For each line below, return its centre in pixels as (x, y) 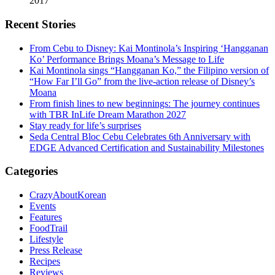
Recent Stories (40, 24)
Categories (31, 171)
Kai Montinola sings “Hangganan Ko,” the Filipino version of (149, 70)
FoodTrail (48, 228)
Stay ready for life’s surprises (85, 125)
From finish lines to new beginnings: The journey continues (145, 103)
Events (43, 206)
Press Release (56, 250)
